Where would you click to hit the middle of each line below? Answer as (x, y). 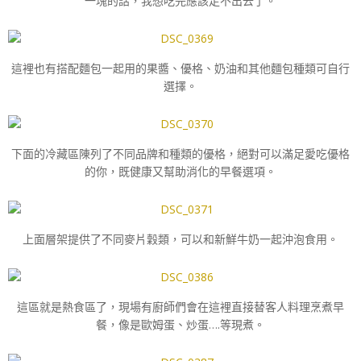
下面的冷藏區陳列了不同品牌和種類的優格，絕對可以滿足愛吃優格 (180, 153)
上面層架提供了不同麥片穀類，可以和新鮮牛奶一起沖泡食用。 (180, 239)
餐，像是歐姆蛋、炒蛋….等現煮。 (180, 324)
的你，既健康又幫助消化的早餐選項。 (180, 171)
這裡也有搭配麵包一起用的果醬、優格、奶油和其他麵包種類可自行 (180, 68)
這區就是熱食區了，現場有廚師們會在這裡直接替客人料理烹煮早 (180, 306)
